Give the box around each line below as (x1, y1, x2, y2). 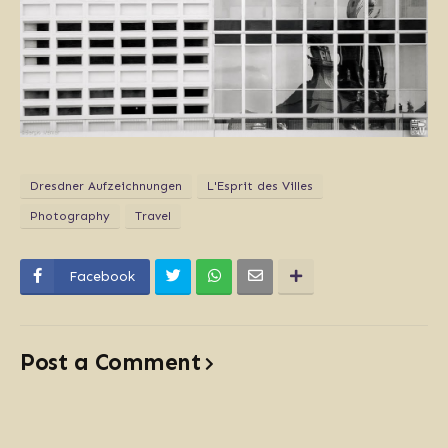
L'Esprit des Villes (207, 178, 313, 193)
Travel (135, 208, 171, 223)
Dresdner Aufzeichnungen (30, 178, 182, 193)
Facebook (69, 267, 135, 285)
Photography (30, 208, 110, 223)
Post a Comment (20, 347, 200, 376)
